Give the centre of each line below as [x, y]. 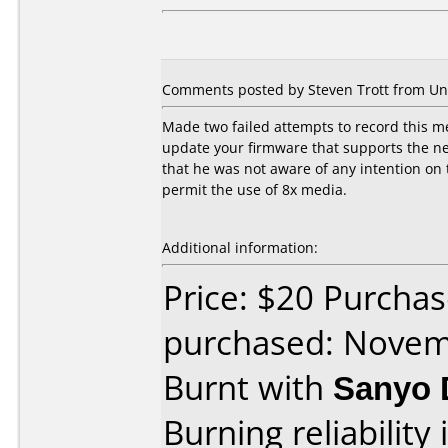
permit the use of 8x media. [254, 189]
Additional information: [240, 247]
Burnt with [248, 387]
